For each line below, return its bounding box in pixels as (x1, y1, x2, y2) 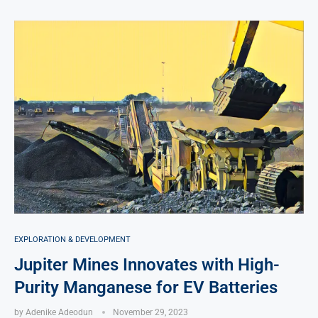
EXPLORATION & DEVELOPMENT (14, 234, 131, 244)
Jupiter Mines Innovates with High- (14, 254, 280, 275)
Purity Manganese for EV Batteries (14, 277, 278, 297)
